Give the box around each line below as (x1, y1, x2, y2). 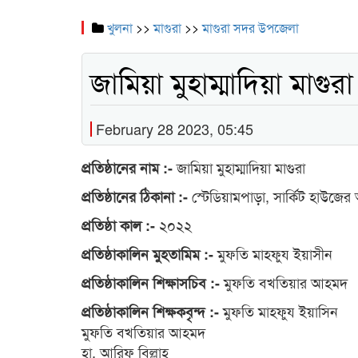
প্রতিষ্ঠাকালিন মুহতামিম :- (82, 244, 217, 265)
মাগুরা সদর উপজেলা (202, 18, 299, 38)
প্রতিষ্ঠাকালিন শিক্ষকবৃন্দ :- (82, 301, 223, 323)
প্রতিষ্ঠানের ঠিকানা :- (82, 186, 192, 208)
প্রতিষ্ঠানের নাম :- (82, 157, 177, 179)
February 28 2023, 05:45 (96, 118, 253, 140)
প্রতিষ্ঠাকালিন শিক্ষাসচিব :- (82, 272, 224, 294)
